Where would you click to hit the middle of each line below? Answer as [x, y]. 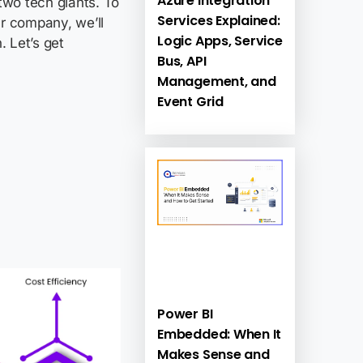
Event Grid [190, 102]
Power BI [185, 314]
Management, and [217, 82]
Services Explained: [219, 21]
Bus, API [182, 62]
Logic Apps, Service [220, 41]
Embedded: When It [220, 334]
